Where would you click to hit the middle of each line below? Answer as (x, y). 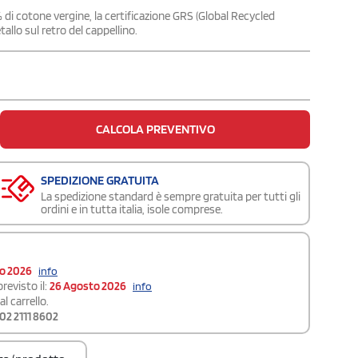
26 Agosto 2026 (88, 286)
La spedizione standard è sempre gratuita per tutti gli (171, 196)
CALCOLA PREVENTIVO (155, 129)
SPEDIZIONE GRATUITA (100, 180)
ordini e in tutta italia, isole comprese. (132, 209)
